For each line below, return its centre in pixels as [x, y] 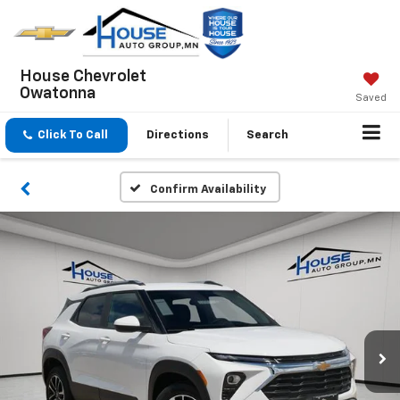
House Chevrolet [83, 77]
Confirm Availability [208, 190]
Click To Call [73, 135]
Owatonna [57, 94]
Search [267, 135]
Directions [178, 135]
